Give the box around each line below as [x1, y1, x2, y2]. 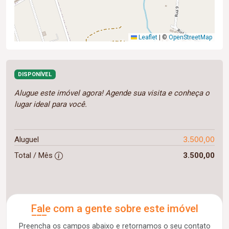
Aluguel [14, 135, 39, 145]
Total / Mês [14, 151, 55, 161]
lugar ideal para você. [14, 100, 87, 109]
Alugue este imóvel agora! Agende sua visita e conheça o [14, 88, 210, 98]
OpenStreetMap [169, 34, 212, 41]
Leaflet [137, 34, 157, 41]
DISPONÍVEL [18, 71, 52, 78]
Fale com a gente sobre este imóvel [31, 202, 198, 215]
